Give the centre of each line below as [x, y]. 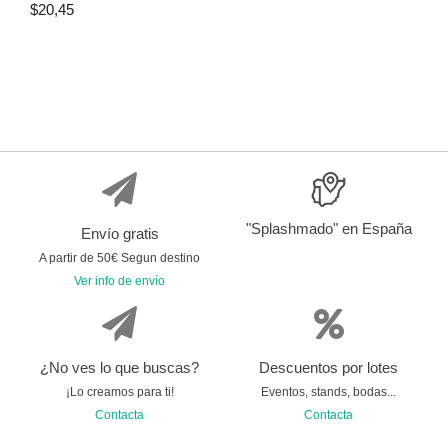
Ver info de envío [119, 281]
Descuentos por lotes [328, 367]
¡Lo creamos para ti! [119, 392]
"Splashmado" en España [328, 228]
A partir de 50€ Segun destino [119, 258]
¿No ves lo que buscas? [119, 367]
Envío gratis [119, 233]
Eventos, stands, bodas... [328, 392]
